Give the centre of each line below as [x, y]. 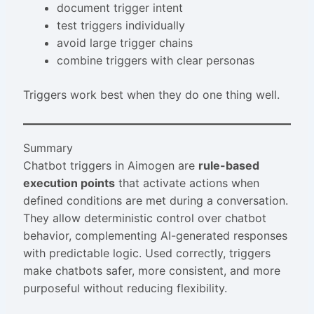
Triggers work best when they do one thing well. [151, 95]
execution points [69, 183]
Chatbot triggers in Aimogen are [110, 166]
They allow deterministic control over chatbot [144, 218]
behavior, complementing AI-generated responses [155, 236]
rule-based [228, 166]
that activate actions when [187, 183]
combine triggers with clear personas [155, 61]
